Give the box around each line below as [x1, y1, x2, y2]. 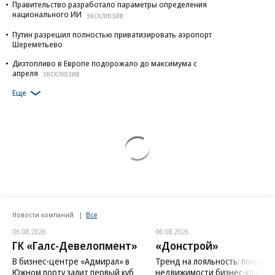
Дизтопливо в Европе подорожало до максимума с [12, 57, 197, 69]
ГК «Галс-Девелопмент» [12, 238, 137, 254]
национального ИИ [12, 9, 82, 20]
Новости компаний [12, 210, 76, 220]
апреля [12, 67, 38, 79]
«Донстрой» [155, 238, 219, 254]
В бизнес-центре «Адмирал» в [12, 255, 130, 268]
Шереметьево [12, 38, 63, 50]
